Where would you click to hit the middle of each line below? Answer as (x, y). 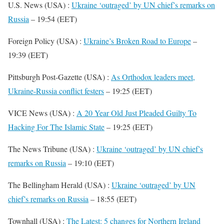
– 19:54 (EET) (53, 19)
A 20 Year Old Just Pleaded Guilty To (136, 113)
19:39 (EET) (28, 55)
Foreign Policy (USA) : (46, 41)
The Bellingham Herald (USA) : (60, 185)
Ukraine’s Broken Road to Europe (137, 41)
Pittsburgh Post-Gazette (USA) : (59, 77)
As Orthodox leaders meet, (153, 77)
